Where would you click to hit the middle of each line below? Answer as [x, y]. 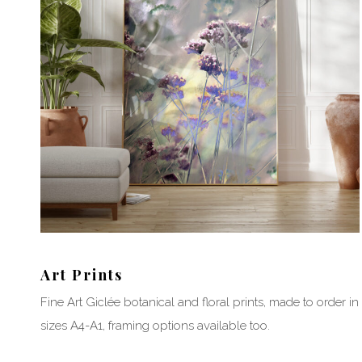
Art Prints [82, 275]
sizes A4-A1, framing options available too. [155, 326]
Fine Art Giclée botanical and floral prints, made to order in [200, 303]
